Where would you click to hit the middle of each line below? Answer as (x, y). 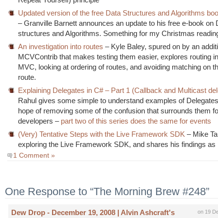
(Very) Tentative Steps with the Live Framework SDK (102, 134)
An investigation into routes (61, 46)
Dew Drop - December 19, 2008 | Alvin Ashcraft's (93, 213)
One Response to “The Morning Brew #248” (107, 191)
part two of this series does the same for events (136, 121)
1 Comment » (34, 155)
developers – (40, 121)
